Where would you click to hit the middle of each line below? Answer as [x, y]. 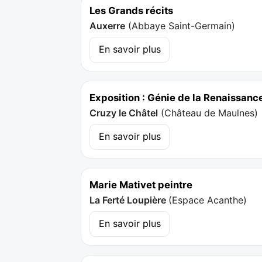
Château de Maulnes [210, 113]
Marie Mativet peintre [141, 185]
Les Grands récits [132, 10]
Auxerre [108, 26]
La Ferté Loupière [129, 200]
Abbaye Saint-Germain [182, 26]
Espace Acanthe [208, 200]
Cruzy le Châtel [124, 113]
